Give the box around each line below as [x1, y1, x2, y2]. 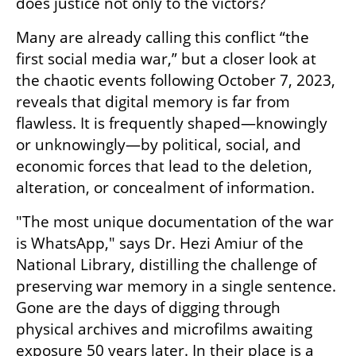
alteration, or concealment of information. [16, 177, 315, 199]
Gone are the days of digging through [16, 297, 281, 319]
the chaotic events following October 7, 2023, [16, 70, 335, 91]
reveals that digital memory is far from [16, 91, 290, 113]
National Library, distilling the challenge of [16, 254, 316, 276]
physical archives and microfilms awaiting [16, 319, 312, 340]
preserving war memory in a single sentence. [16, 276, 336, 297]
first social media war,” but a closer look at [16, 48, 316, 70]
